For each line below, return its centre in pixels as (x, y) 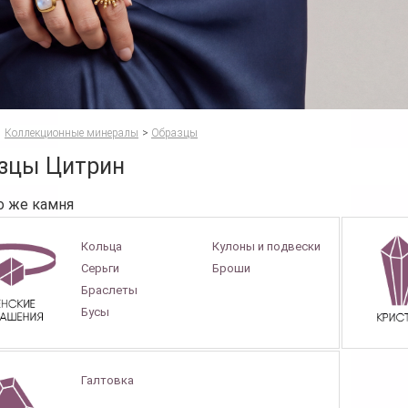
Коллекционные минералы (71, 133)
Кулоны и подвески (267, 246)
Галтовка (108, 380)
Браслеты (110, 290)
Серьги (101, 268)
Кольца (102, 246)
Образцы (174, 133)
